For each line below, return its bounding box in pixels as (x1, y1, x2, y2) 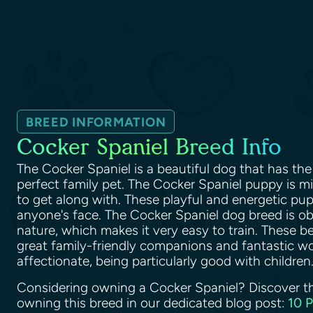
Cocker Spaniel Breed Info (17, 134, 282, 161)
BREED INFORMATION (26, 115, 166, 131)
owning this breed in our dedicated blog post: (17, 295, 288, 312)
